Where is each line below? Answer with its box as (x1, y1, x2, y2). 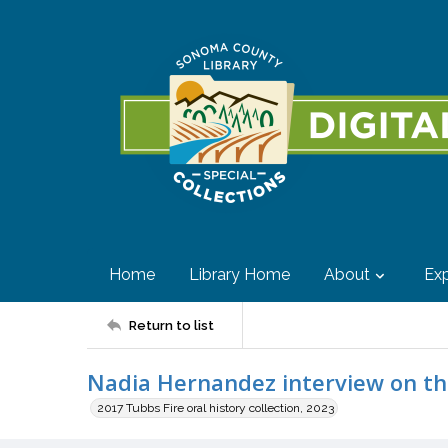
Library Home (189, 265, 290, 284)
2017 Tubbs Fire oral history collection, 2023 (97, 401, 334, 415)
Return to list (129, 317, 214, 333)
